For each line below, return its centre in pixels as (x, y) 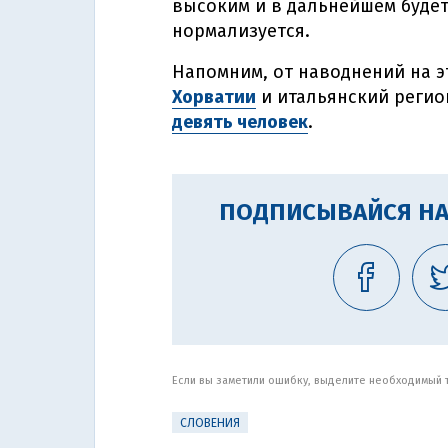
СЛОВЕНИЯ (210, 423)
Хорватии (214, 97)
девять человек (240, 122)
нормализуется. (241, 31)
